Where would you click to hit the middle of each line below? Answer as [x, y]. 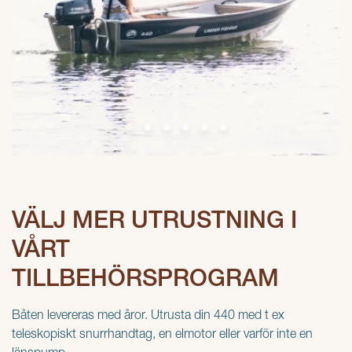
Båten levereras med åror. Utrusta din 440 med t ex [148, 317]
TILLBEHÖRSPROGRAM [145, 280]
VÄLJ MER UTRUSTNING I [154, 222]
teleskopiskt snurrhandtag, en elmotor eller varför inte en [162, 335]
